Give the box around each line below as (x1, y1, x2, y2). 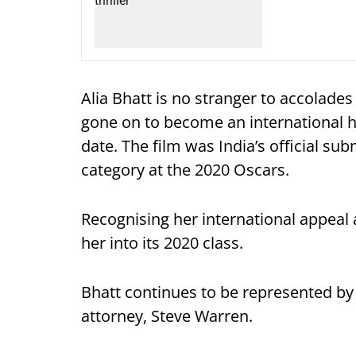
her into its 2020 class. (81, 231, 243, 253)
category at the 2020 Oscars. (81, 158, 289, 180)
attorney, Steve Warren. (81, 304, 253, 327)
